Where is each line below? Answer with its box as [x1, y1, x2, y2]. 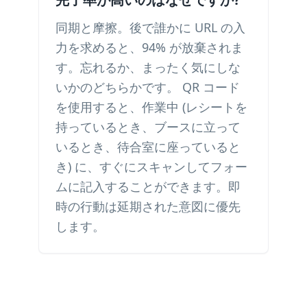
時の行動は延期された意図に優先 [56, 198, 241, 214]
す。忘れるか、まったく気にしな [56, 59, 241, 75]
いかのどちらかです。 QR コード [56, 79, 240, 95]
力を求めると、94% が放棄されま [56, 39, 243, 56]
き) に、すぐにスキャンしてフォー [56, 158, 247, 175]
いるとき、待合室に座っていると [56, 138, 241, 155]
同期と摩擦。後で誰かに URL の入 [56, 19, 245, 36]
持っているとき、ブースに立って [56, 119, 241, 135]
